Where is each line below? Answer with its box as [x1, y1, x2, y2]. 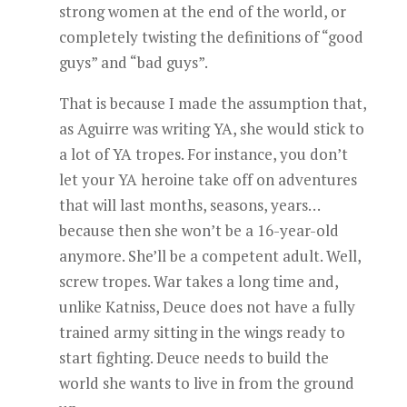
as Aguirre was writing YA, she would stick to [58, 118, 364, 139]
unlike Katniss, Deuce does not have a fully [58, 296, 355, 317]
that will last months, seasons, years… [58, 194, 320, 215]
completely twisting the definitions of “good [58, 26, 363, 47]
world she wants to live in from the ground [58, 372, 354, 393]
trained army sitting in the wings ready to [58, 322, 345, 342]
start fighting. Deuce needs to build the [58, 347, 329, 368]
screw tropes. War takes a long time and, [58, 271, 338, 292]
